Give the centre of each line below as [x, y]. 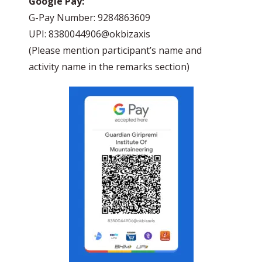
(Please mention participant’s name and [115, 50]
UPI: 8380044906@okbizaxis [89, 34]
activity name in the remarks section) [109, 67]
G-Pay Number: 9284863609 [89, 18]
